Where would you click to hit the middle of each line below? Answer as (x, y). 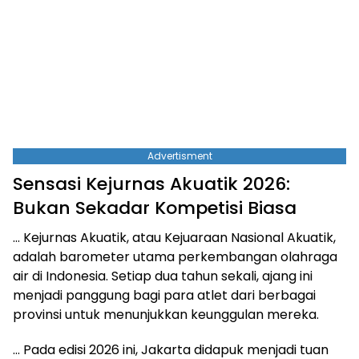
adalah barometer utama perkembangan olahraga (175, 256)
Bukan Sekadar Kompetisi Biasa (155, 208)
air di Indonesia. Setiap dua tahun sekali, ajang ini (163, 276)
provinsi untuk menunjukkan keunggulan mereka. (166, 314)
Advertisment (179, 155)
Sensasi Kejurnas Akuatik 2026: (151, 184)
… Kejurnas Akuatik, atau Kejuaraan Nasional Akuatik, (174, 237)
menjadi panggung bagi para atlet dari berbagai (164, 295)
